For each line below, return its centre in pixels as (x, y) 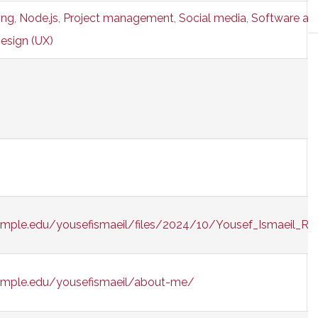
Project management (119, 18)
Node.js (39, 18)
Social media (213, 18)
